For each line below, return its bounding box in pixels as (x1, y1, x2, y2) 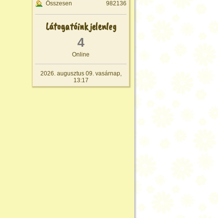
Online (72, 51, 90, 58)
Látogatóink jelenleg (45, 20, 116, 33)
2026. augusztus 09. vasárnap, (40, 70, 122, 77)
